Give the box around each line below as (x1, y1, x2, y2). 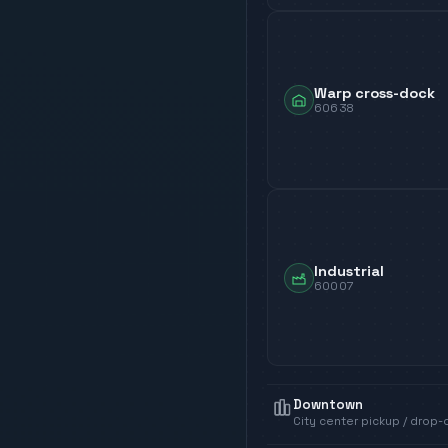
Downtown (293, 396, 363, 414)
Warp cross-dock (314, 83, 435, 102)
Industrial (314, 261, 384, 280)
